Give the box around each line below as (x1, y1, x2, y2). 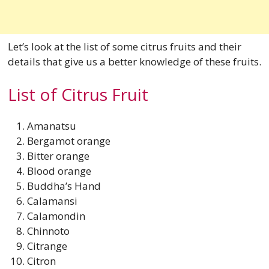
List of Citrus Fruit (7, 82, 148, 106)
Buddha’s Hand (26, 179, 103, 193)
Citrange (26, 239, 67, 253)
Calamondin (26, 209, 85, 223)
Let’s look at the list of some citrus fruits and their (7, 40, 241, 54)
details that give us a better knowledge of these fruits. (7, 55, 261, 69)
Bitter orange (26, 149, 89, 163)
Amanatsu (26, 119, 76, 133)
